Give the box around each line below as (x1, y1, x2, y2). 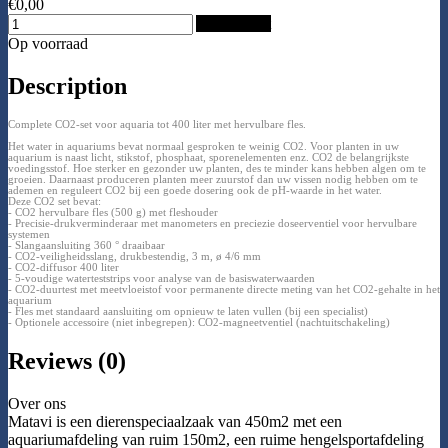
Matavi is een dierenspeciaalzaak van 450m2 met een (8, 412, 342, 430)
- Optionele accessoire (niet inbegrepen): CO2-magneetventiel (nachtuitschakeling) (8, 317, 390, 329)
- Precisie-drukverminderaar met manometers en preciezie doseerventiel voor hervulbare (8, 218, 417, 230)
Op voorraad (8, 34, 88, 52)
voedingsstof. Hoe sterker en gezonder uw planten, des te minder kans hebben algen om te (8, 163, 426, 175)
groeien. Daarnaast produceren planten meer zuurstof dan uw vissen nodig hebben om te (8, 174, 418, 186)
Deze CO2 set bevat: (8, 196, 101, 208)
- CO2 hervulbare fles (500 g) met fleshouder (8, 207, 218, 219)
